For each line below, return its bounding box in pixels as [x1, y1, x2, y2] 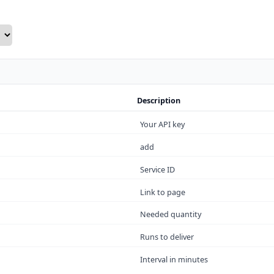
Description [136, 95, 180, 106]
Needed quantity [140, 209, 202, 220]
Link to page [140, 187, 186, 198]
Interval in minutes [140, 254, 209, 265]
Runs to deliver [140, 232, 194, 243]
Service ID [140, 164, 176, 175]
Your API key [140, 119, 185, 130]
